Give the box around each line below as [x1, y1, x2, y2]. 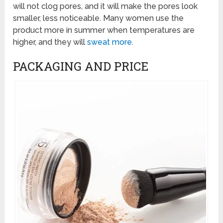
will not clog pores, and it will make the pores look [13, 1, 198, 11]
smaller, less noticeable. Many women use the [13, 13, 184, 23]
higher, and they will [13, 37, 88, 47]
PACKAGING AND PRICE [13, 58, 149, 75]
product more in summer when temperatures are [13, 25, 195, 35]
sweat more [87, 37, 132, 47]
